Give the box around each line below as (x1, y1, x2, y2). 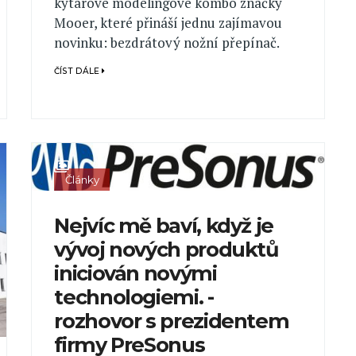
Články (64, 172, 99, 186)
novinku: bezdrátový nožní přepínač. (54, 33, 281, 52)
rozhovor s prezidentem (54, 308, 289, 333)
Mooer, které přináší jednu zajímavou (54, 13, 283, 32)
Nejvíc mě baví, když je (54, 212, 274, 238)
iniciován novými (54, 260, 217, 285)
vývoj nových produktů (54, 236, 279, 261)
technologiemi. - (54, 284, 214, 309)
